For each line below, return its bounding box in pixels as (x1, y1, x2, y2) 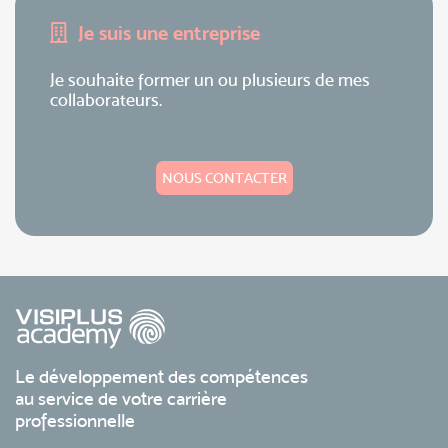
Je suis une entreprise (78, 21, 260, 45)
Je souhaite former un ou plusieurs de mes (50, 69, 370, 90)
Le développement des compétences (15, 365, 308, 389)
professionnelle (15, 409, 135, 433)
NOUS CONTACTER (161, 169, 287, 187)
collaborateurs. (50, 89, 162, 110)
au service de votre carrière (15, 387, 227, 411)
